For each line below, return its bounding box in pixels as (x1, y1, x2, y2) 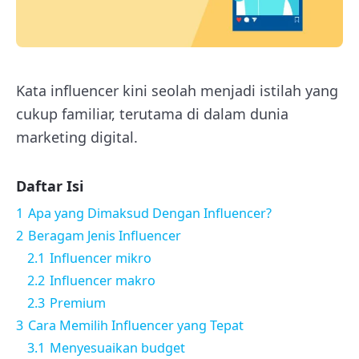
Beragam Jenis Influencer (28, 226, 181, 244)
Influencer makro (50, 271, 155, 289)
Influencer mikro (50, 248, 151, 267)
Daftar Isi (16, 175, 83, 196)
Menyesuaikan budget (50, 338, 185, 357)
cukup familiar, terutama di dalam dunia (16, 103, 288, 123)
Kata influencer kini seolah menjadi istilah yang (16, 80, 338, 100)
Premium (50, 293, 106, 312)
